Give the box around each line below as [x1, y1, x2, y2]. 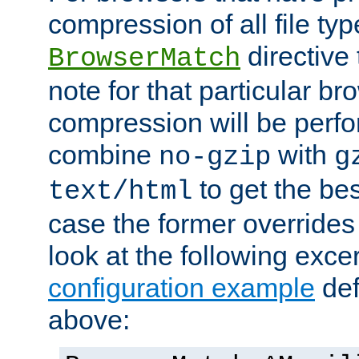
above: [48, 305, 130, 336]
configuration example [48, 272, 315, 304]
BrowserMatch [48, 43, 240, 75]
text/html [48, 176, 192, 208]
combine [48, 139, 159, 171]
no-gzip [159, 142, 271, 173]
